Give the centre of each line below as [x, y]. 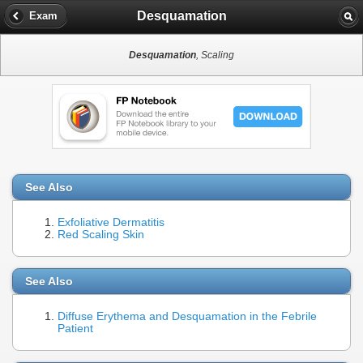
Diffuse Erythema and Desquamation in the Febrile [187, 317]
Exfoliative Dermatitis [111, 223]
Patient [75, 329]
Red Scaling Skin [101, 235]
